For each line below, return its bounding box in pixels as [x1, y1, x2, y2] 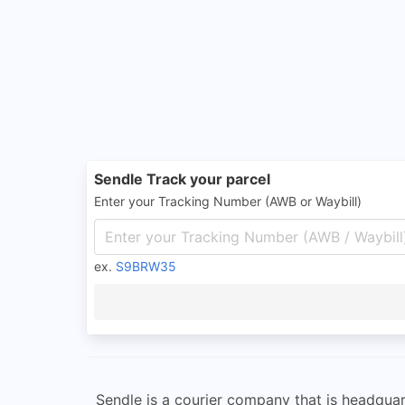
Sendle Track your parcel [94, 170, 270, 188]
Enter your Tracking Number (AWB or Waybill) [94, 193, 362, 209]
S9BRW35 [116, 259, 176, 274]
